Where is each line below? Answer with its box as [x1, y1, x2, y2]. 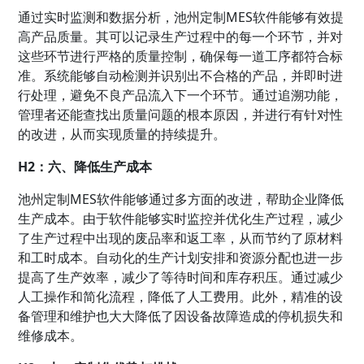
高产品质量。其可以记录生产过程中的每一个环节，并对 [18, 27, 344, 45]
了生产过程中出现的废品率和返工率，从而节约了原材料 [18, 228, 344, 247]
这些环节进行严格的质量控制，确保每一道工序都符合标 [18, 46, 344, 65]
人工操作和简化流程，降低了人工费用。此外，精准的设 [18, 287, 344, 305]
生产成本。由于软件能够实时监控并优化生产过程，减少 [18, 209, 344, 227]
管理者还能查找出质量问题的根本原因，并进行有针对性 [18, 105, 344, 123]
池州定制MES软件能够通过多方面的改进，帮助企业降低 [18, 189, 344, 208]
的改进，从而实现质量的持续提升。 [18, 124, 227, 143]
